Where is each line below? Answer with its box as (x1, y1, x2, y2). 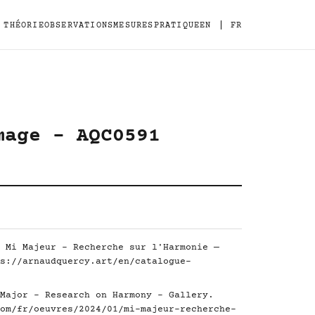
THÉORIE (4, 20, 44, 30)
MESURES (113, 20, 154, 30)
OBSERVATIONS (44, 20, 114, 30)
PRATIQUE (153, 20, 200, 30)
